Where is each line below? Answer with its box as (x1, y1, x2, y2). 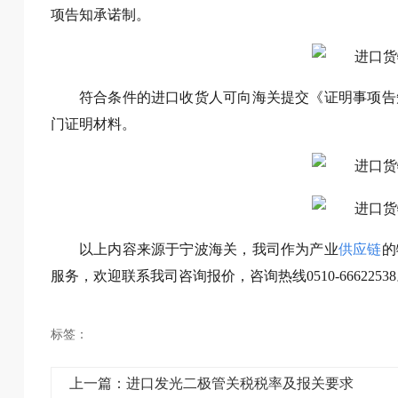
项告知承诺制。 (50, 6, 150, 22)
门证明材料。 (50, 115, 136, 131)
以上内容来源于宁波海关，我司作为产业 (78, 241, 338, 257)
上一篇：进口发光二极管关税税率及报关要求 (68, 376, 354, 392)
